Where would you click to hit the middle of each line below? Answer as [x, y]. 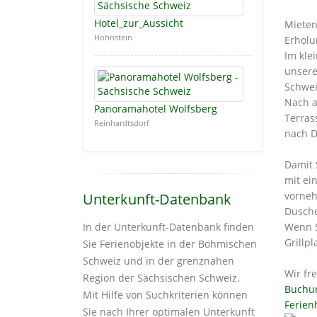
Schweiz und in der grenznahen [158, 261]
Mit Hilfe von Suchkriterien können [165, 295]
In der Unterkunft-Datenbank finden [168, 227]
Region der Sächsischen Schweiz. [161, 278]
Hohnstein [113, 38]
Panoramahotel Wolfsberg [156, 109]
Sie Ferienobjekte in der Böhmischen [170, 244]
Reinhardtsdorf [122, 123]
